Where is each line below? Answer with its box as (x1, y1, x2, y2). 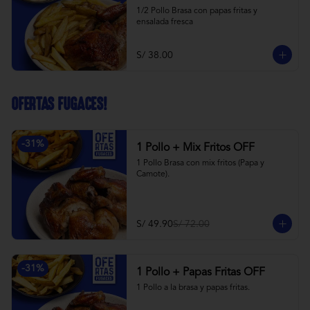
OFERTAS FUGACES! (11, 95, 107, 113)
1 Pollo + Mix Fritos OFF (136, 143, 255, 154)
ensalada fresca (136, 18, 193, 26)
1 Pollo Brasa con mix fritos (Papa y (136, 159, 264, 167)
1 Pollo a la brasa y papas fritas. (136, 284, 250, 292)
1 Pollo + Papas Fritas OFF (136, 267, 265, 278)
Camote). (136, 170, 170, 179)
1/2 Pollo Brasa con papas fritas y (136, 7, 257, 15)
